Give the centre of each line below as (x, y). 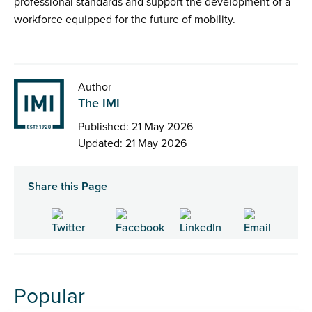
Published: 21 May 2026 (135, 127)
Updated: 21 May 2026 (132, 144)
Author (95, 87)
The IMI (99, 103)
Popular (49, 297)
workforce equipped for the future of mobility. (125, 20)
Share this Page (68, 187)
